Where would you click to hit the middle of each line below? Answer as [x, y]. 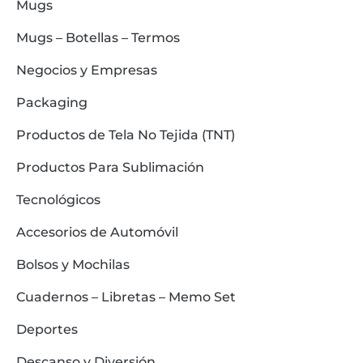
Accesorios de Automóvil [97, 232]
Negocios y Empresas [87, 70]
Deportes [47, 329]
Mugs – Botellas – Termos [98, 37]
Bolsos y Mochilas [73, 264]
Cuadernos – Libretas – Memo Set [126, 297]
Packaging [52, 102]
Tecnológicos [58, 199]
